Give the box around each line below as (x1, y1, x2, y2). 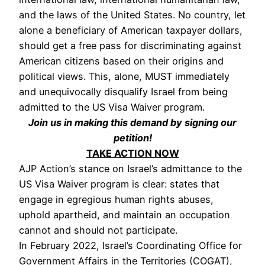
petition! (113, 131, 152, 144)
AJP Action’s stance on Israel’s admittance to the (19, 162, 242, 174)
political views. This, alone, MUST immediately (19, 70, 230, 82)
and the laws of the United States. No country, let (19, 8, 245, 21)
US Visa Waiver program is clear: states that (19, 177, 219, 190)
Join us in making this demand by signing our (28, 116, 237, 128)
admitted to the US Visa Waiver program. (19, 101, 205, 113)
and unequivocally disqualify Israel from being (19, 85, 228, 98)
